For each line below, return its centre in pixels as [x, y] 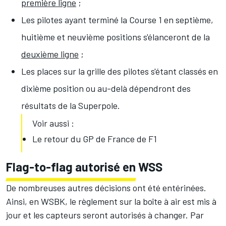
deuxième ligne [50, 54]
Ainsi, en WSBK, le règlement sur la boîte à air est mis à [111, 202]
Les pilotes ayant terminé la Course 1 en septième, [117, 20]
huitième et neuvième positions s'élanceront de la [116, 37]
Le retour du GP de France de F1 [95, 139]
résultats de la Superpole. [71, 106]
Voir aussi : [53, 123]
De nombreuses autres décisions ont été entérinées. [106, 188]
